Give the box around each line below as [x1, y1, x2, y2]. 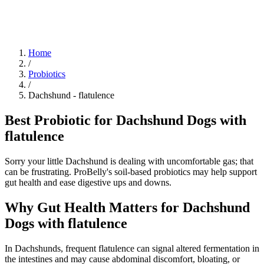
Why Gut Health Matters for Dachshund [5, 199, 250, 215]
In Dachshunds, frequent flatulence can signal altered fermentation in [5, 243, 259, 253]
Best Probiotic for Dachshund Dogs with [5, 112, 246, 128]
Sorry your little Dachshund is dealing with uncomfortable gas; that [5, 156, 253, 166]
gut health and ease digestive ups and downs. [5, 177, 171, 187]
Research [23, 5, 57, 15]
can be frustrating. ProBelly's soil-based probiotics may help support [5, 166, 257, 177]
